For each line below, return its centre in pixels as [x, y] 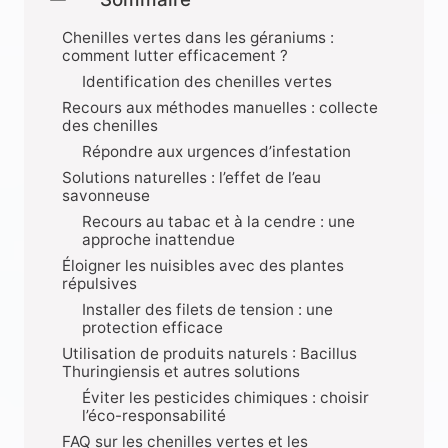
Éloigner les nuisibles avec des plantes [203, 265]
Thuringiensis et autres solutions [181, 371]
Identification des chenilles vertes [207, 81]
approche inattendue [158, 239]
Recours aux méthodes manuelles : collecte [220, 107]
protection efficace [152, 327]
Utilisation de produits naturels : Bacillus [209, 353]
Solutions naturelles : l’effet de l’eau [191, 177]
